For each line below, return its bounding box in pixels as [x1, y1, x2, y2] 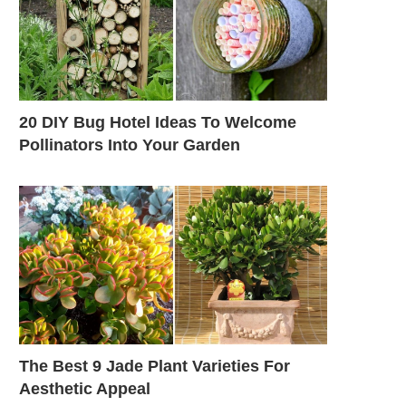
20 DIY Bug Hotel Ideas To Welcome [19, 112, 296, 131]
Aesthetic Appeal [19, 379, 150, 398]
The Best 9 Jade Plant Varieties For [19, 356, 290, 375]
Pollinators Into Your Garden [19, 135, 240, 154]
